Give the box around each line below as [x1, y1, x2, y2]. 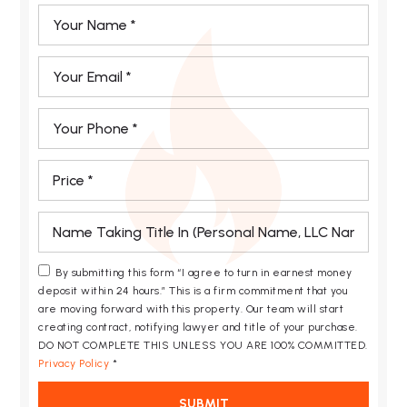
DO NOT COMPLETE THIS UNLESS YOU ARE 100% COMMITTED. [38, 339, 368, 352]
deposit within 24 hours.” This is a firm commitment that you [38, 284, 348, 297]
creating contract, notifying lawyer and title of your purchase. [38, 321, 358, 333]
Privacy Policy [38, 357, 110, 370]
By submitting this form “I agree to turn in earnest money [55, 266, 352, 279]
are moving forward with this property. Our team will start [38, 303, 344, 315]
